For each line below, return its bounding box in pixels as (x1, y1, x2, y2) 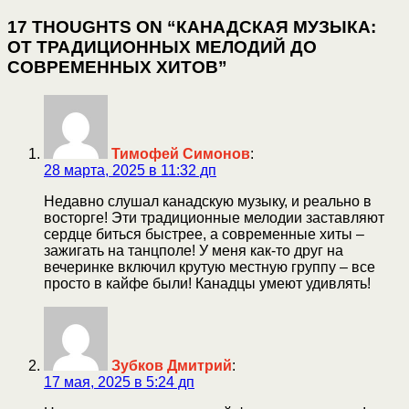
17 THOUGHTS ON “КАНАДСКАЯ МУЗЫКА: (7, 16, 376, 37)
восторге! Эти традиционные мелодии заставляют (44, 209, 384, 225)
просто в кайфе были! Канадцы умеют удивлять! (44, 275, 371, 291)
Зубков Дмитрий (111, 357, 232, 373)
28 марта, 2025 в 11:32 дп (44, 162, 216, 178)
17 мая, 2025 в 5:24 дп (44, 373, 194, 390)
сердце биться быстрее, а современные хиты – (44, 225, 364, 242)
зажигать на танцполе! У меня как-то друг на (44, 242, 343, 258)
